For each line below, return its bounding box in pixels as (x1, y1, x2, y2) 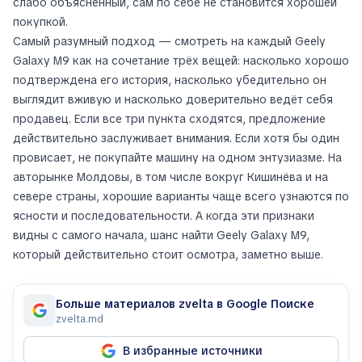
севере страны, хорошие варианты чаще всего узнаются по (13, 189, 349, 204)
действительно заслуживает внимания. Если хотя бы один (13, 131, 339, 145)
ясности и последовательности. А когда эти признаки (13, 208, 314, 223)
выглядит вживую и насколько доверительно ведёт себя (13, 92, 333, 107)
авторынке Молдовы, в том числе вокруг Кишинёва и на (13, 170, 328, 184)
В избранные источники (122, 343, 263, 358)
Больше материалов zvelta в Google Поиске (56, 297, 314, 311)
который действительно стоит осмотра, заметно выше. (13, 247, 323, 262)
